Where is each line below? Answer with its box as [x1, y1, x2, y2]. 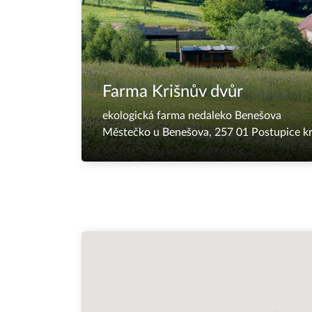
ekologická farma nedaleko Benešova [102, 110, 281, 121]
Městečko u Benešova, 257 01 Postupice [102, 127, 303, 138]
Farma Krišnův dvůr [102, 84, 243, 100]
